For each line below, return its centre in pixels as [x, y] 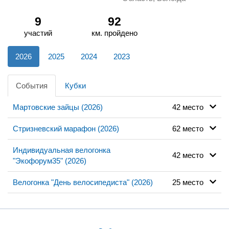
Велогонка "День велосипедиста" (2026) [83, 182]
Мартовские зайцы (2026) [58, 107]
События [32, 85]
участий [38, 33]
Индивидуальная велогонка [62, 150]
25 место [191, 182]
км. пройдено [114, 33]
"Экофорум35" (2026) [50, 161]
